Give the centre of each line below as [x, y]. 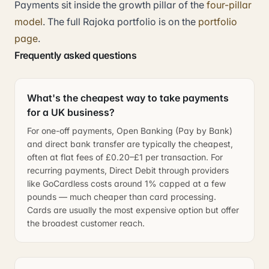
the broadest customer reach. [86, 223]
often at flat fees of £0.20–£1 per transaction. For [125, 157]
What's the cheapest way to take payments [128, 98]
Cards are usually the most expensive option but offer [133, 210]
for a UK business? [71, 112]
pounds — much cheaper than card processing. [122, 197]
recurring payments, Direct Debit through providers [128, 170]
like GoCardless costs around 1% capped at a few [126, 183]
